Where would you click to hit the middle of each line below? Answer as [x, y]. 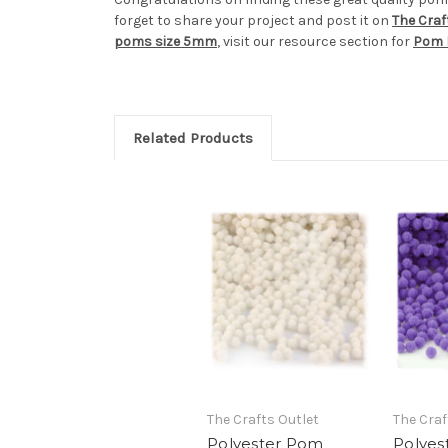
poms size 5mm [165, 42]
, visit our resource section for [315, 42]
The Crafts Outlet [263, 419]
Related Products [192, 138]
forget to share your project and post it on [253, 21]
